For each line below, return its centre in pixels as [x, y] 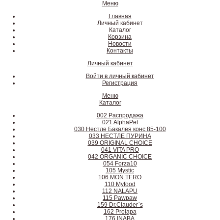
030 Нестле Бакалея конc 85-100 [120, 129]
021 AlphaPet [120, 122]
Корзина [120, 37]
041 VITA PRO [120, 150]
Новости [120, 44]
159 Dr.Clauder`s [120, 205]
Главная [120, 16]
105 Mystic [120, 170]
